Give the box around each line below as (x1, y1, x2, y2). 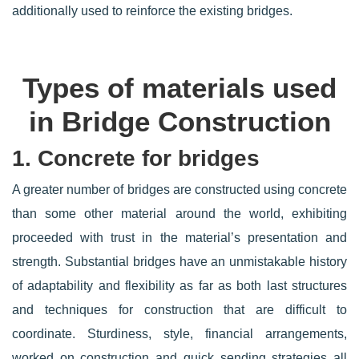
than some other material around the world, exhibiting (12, 207, 347, 220)
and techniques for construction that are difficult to (12, 303, 347, 317)
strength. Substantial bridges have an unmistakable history (12, 255, 347, 268)
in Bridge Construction (28, 106, 331, 137)
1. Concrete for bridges (12, 146, 260, 171)
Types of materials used (22, 72, 337, 103)
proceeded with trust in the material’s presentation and (12, 231, 347, 244)
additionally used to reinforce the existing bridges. (12, 4, 292, 18)
